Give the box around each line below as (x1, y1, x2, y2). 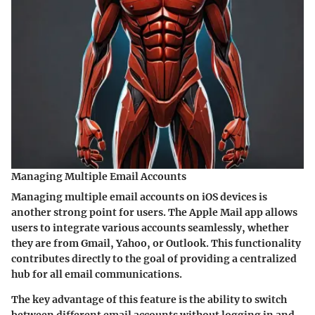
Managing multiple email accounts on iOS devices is (11, 190, 267, 203)
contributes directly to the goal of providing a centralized (11, 252, 297, 265)
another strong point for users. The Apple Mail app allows (11, 205, 297, 219)
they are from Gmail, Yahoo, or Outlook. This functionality (11, 236, 301, 250)
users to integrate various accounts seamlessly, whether (11, 221, 289, 234)
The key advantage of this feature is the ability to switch (11, 292, 287, 306)
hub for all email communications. (11, 267, 182, 281)
